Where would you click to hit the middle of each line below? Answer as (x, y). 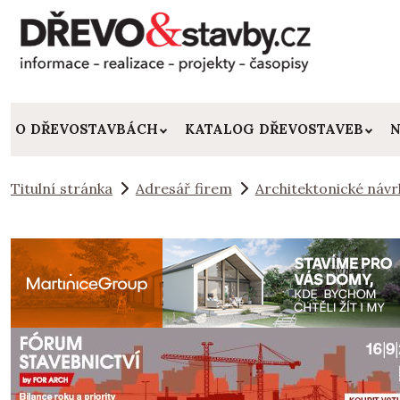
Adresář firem (183, 188)
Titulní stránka (62, 188)
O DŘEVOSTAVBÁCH (87, 129)
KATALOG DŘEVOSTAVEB (274, 129)
